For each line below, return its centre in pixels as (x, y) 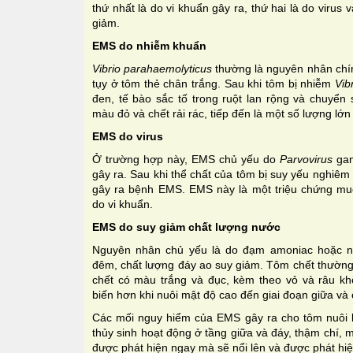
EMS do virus (128, 136)
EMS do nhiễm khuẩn (149, 45)
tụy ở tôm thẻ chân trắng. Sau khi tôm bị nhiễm (212, 83)
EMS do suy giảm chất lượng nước (186, 227)
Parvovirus (308, 159)
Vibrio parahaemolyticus (152, 68)
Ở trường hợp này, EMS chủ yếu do (186, 159)
